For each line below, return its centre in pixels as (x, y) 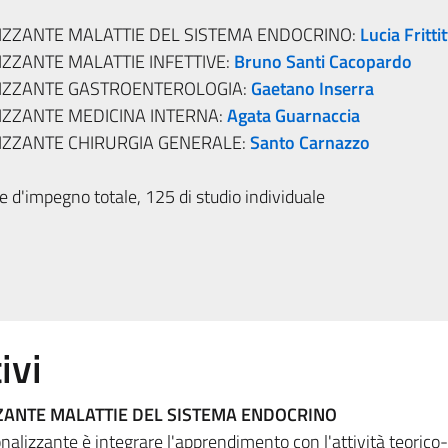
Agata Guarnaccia (293, 115)
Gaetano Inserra (312, 88)
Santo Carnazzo (309, 142)
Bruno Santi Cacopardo (322, 61)
